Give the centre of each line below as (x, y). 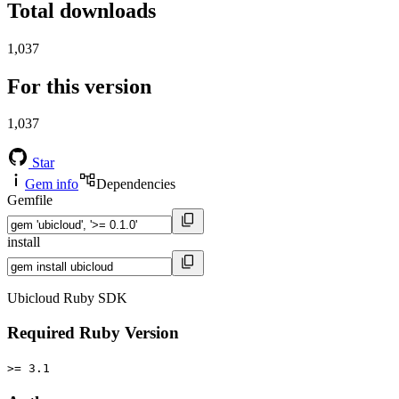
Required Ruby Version (93, 333)
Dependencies (136, 184)
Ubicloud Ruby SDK (67, 298)
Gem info (52, 184)
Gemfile (30, 200)
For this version (79, 86)
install (24, 242)
